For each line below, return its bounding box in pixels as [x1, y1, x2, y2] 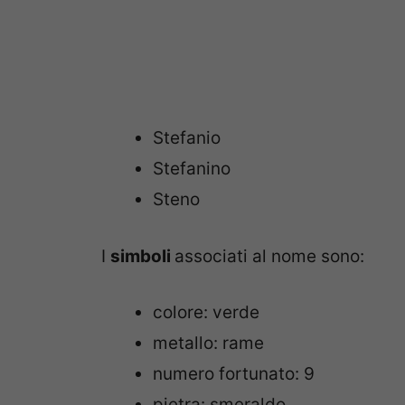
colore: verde [153, 302, 259, 324]
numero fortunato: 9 [153, 363, 315, 385]
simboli [110, 245, 174, 267]
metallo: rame [153, 333, 264, 354]
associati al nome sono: [174, 245, 364, 267]
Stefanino [153, 158, 231, 180]
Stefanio [153, 127, 221, 149]
